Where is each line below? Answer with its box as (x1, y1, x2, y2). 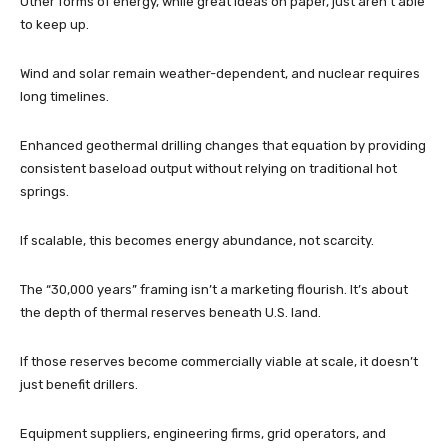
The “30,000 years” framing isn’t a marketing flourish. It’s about (20, 282, 408, 298)
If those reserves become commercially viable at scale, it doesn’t (20, 354, 418, 370)
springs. (20, 184, 72, 200)
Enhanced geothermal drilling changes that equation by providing (20, 138, 426, 154)
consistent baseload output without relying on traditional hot (20, 161, 397, 177)
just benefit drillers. (20, 377, 141, 393)
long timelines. (20, 89, 112, 105)
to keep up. (20, 17, 89, 33)
